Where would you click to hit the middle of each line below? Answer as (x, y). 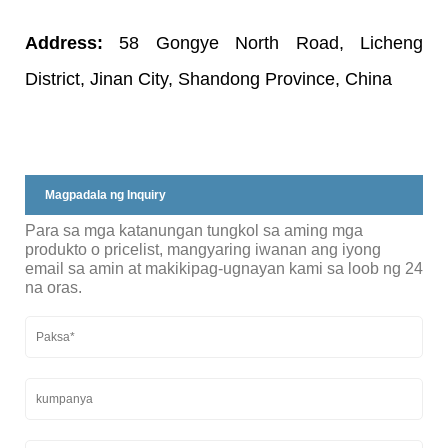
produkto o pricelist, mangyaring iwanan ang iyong (203, 249)
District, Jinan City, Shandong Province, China (208, 78)
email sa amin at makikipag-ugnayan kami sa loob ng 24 (224, 268)
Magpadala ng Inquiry (105, 194)
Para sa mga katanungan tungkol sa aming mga (194, 230)
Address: (72, 42)
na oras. (53, 287)
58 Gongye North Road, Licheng (271, 42)
